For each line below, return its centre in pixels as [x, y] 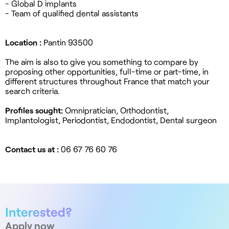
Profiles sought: [35, 110]
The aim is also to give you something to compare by [102, 61]
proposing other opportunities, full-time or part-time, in [107, 71]
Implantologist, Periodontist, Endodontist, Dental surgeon [111, 120]
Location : [24, 42]
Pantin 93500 [68, 42]
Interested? [39, 211]
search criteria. [32, 90]
